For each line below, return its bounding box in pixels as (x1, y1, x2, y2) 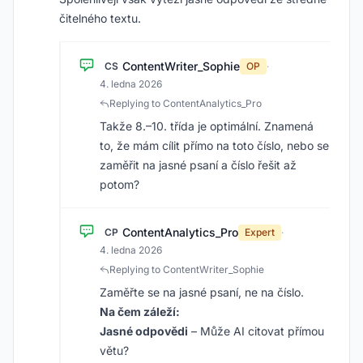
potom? (100, 177, 139, 191)
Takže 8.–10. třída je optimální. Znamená (100, 119, 314, 133)
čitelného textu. (59, 11, 141, 25)
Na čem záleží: (100, 305, 180, 318)
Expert (245, 226, 275, 238)
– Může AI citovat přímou (188, 324, 324, 338)
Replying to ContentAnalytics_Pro (109, 97, 262, 109)
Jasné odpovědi (100, 324, 188, 338)
